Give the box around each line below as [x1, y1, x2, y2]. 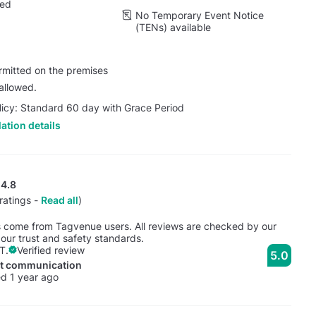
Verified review [16, 243, 85, 256]
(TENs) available [135, 21, 211, 33]
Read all [40, 193, 78, 206]
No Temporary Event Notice [135, 9, 264, 21]
